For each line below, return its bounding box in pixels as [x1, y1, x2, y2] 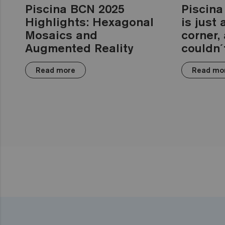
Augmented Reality [25, 40, 134, 55]
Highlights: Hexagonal [25, 14, 154, 29]
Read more [36, 65, 75, 75]
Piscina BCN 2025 [25, 1, 125, 16]
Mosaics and [25, 27, 97, 42]
